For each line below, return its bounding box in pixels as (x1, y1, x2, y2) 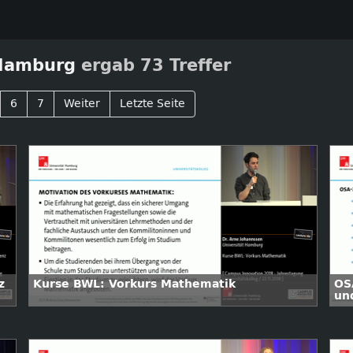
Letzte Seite (120, 97, 185, 110)
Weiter (64, 97, 100, 110)
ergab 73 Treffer (76, 56, 231, 75)
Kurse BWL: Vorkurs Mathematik (33, 277, 236, 291)
